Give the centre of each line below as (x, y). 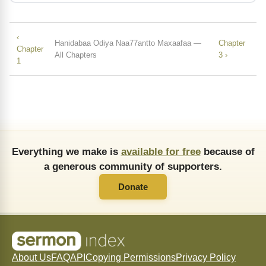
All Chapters (76, 55)
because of (227, 152)
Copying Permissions (131, 258)
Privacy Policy (206, 258)
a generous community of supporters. (133, 167)
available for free (161, 152)
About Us (31, 258)
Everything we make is (66, 152)
